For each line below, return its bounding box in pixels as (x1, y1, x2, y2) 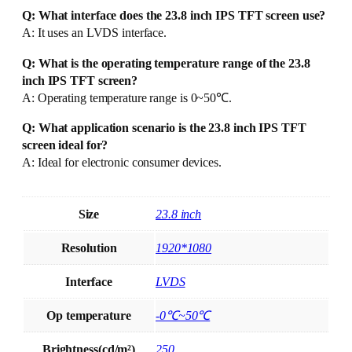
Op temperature (46, 309, 131, 324)
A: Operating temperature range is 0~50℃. (22, 90, 232, 105)
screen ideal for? (22, 137, 108, 152)
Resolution (60, 241, 117, 256)
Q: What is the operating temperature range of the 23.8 (22, 56, 310, 71)
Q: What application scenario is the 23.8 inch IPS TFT (22, 120, 306, 135)
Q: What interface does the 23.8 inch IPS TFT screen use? (22, 9, 326, 24)
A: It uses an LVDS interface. (22, 26, 167, 41)
